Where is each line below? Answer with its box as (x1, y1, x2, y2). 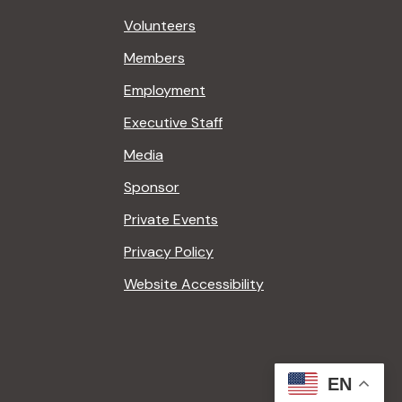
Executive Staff (124, 112, 223, 132)
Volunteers (124, 15, 196, 35)
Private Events (124, 209, 218, 229)
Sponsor (124, 177, 179, 197)
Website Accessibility (124, 274, 264, 293)
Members (124, 48, 185, 67)
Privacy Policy (124, 241, 214, 261)
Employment (124, 80, 205, 100)
